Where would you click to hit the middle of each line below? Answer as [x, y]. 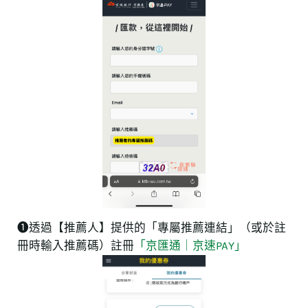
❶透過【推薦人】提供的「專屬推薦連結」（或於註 [152, 228]
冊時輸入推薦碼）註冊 [76, 246]
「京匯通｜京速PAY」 [190, 246]
